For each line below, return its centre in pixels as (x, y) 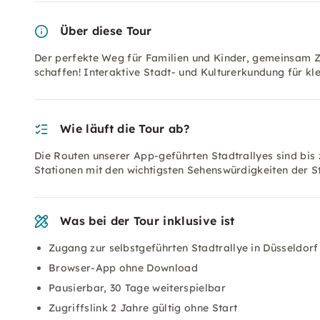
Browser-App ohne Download (123, 268)
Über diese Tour (106, 31)
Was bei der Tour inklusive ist (147, 221)
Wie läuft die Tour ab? (125, 129)
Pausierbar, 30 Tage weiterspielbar (137, 288)
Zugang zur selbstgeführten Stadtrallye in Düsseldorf (184, 248)
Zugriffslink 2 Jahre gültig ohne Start (143, 308)
